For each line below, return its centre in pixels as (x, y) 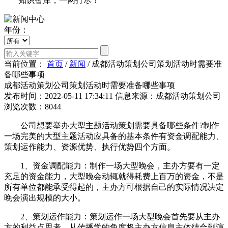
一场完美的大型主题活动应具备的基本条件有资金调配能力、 (114, 136)
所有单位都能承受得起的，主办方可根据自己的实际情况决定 (114, 187)
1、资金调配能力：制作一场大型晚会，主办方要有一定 (112, 165)
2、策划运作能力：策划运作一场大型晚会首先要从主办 (112, 216)
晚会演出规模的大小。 (45, 197)
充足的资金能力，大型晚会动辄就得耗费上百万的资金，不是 (114, 176)
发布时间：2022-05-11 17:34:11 (59, 96)
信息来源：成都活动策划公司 (168, 96)
